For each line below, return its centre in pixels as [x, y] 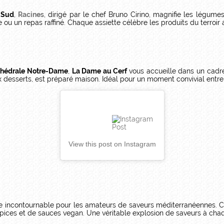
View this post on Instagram [112, 144]
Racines [31, 14]
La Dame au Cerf [100, 71]
